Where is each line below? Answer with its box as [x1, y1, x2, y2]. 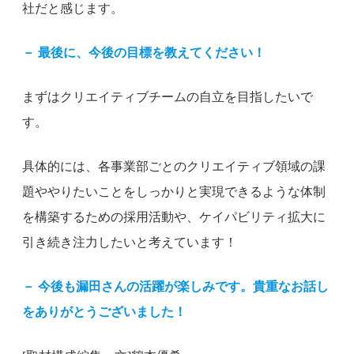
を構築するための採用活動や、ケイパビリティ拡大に [22, 209, 326, 224]
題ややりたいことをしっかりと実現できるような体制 [22, 184, 326, 198]
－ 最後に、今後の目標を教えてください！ [22, 45, 265, 59]
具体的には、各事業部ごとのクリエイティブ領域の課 [22, 159, 326, 173]
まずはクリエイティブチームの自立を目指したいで [22, 89, 313, 104]
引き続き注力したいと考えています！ [22, 235, 237, 249]
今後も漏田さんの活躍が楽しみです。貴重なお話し [38, 279, 329, 293]
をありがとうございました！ [22, 304, 186, 318]
